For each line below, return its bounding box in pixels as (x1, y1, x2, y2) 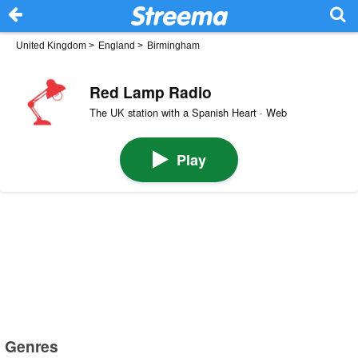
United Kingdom (16, 40, 86, 51)
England (98, 40, 135, 51)
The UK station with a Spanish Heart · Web (89, 105, 287, 121)
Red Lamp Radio (89, 80, 212, 103)
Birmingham (147, 40, 200, 51)
